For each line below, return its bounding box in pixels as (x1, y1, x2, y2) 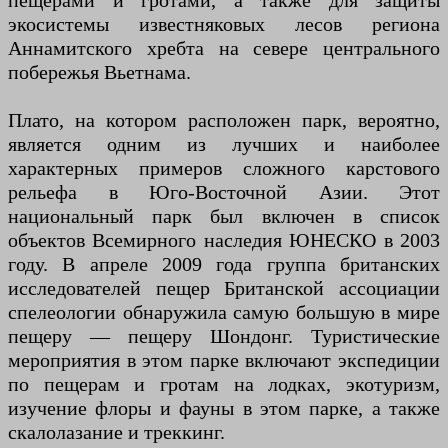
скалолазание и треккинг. (8, 421, 225, 444)
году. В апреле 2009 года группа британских (8, 253, 440, 276)
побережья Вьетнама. (8, 61, 191, 84)
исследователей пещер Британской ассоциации (8, 277, 440, 300)
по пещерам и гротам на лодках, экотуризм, (8, 373, 440, 396)
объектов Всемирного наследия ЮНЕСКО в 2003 (8, 229, 440, 252)
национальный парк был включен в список (8, 205, 440, 228)
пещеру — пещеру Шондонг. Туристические (8, 325, 440, 348)
